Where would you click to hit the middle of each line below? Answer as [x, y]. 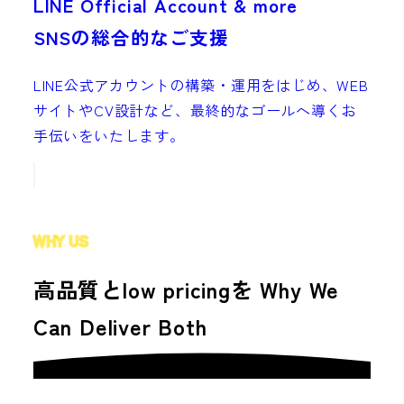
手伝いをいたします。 [109, 136]
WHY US [61, 240]
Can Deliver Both [120, 326]
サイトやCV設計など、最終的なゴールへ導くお [195, 110]
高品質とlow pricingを [143, 289]
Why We [300, 289]
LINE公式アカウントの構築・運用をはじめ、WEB [201, 85]
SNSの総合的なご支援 [131, 37]
